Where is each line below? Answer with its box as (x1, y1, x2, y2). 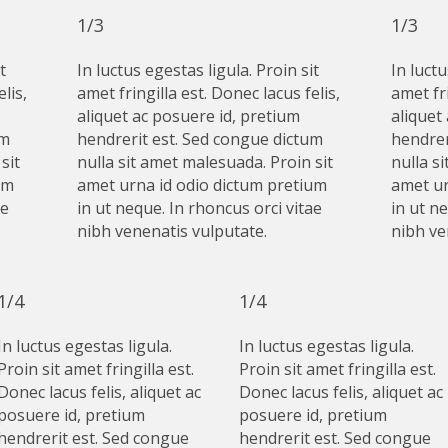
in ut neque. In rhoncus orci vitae (77, 196, 323, 219)
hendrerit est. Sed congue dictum (77, 127, 324, 150)
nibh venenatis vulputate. (77, 219, 268, 242)
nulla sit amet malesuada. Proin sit (77, 150, 334, 173)
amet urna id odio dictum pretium (77, 173, 328, 196)
